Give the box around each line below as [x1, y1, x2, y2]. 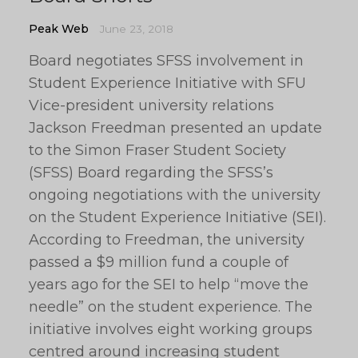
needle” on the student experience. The [29, 298, 312, 316]
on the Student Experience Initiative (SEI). [29, 209, 326, 226]
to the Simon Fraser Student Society [29, 141, 286, 159]
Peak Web [29, 22, 89, 36]
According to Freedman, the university [29, 231, 304, 249]
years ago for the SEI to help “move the [29, 276, 308, 293]
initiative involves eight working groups [29, 320, 312, 338]
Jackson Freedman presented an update [29, 119, 322, 137]
